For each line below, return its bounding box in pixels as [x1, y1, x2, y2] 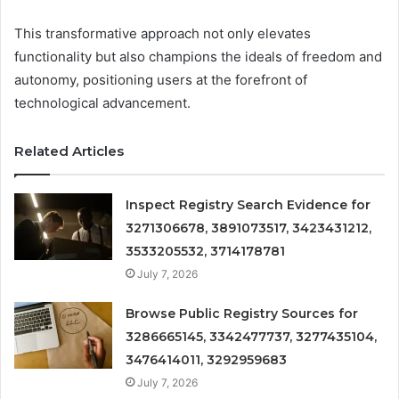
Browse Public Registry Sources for [126, 305, 359, 322]
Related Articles [14, 142, 124, 160]
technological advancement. [14, 94, 191, 112]
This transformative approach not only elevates [14, 25, 311, 43]
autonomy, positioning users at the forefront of [14, 71, 307, 89]
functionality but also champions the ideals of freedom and [14, 48, 382, 66]
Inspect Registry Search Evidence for [126, 197, 371, 214]
